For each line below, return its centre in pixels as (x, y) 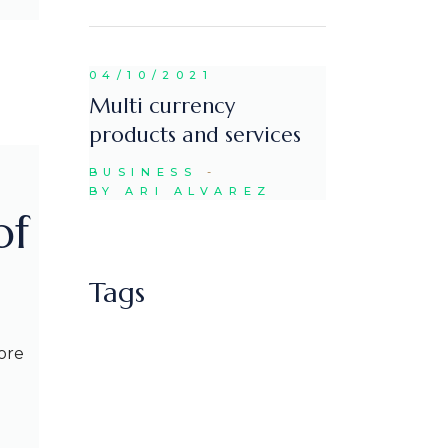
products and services (194, 135)
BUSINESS (143, 172)
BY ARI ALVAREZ (180, 190)
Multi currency (161, 106)
